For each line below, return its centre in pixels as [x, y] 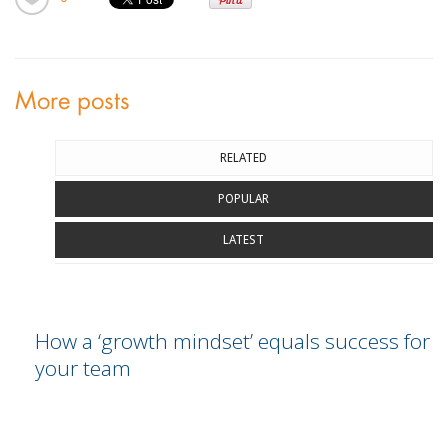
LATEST [244, 240]
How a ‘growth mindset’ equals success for [232, 341]
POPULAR [244, 199]
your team [82, 368]
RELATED [244, 158]
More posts [72, 102]
